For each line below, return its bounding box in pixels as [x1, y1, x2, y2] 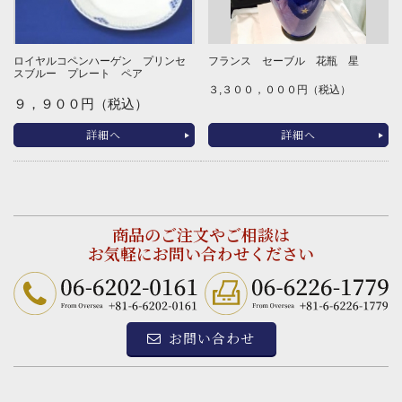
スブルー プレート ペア [13, 66, 143, 80]
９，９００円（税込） [13, 95, 148, 111]
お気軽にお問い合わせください [88, 241, 314, 266]
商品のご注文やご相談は [112, 223, 290, 247]
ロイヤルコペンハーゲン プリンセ [13, 54, 186, 67]
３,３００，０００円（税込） [207, 83, 351, 96]
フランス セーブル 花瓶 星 [207, 54, 359, 67]
